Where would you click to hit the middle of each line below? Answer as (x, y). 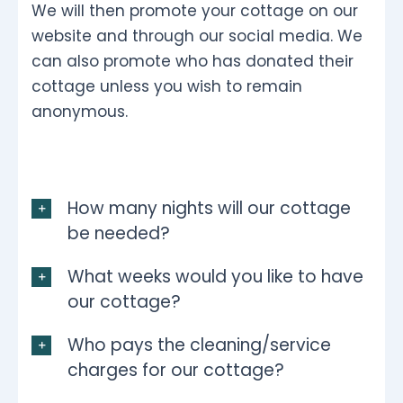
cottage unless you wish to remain (167, 86)
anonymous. (80, 111)
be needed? (119, 233)
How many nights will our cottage (209, 208)
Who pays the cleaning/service (199, 345)
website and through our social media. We (197, 36)
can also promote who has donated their (193, 61)
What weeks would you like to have (215, 276)
